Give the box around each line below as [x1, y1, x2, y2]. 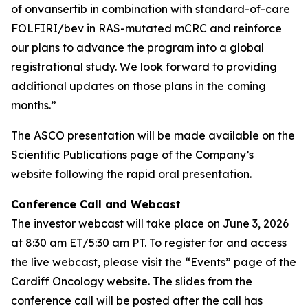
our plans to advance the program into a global [11, 41, 264, 54]
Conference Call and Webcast [11, 197, 181, 211]
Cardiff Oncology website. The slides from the [11, 274, 252, 288]
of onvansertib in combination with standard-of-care [11, 2, 290, 16]
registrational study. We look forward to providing [11, 60, 277, 74]
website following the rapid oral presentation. [11, 167, 252, 181]
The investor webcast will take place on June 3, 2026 [11, 217, 289, 230]
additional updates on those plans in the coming [11, 79, 266, 93]
